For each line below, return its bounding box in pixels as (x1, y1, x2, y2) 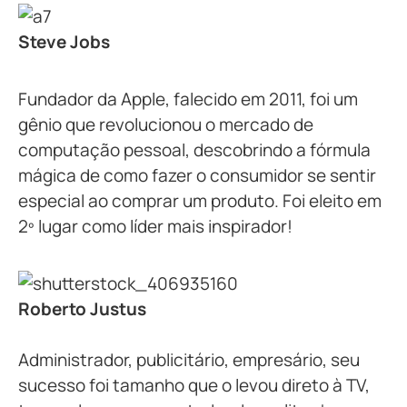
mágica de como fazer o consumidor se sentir (18, 163, 376, 187)
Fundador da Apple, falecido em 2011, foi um (18, 86, 358, 111)
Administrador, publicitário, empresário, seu (18, 347, 360, 372)
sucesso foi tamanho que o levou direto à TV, (18, 372, 370, 397)
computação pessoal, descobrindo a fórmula (18, 137, 371, 162)
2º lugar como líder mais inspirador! (18, 213, 293, 238)
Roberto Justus (18, 296, 146, 321)
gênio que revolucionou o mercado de (18, 112, 313, 136)
